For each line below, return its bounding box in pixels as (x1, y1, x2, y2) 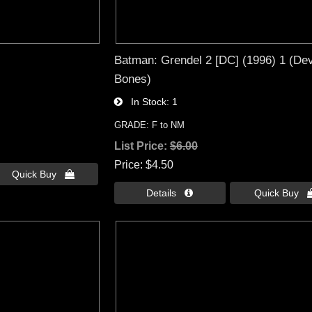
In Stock (122, 95, 166, 107)
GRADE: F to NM (114, 119, 185, 130)
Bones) (114, 71, 151, 86)
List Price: (114, 139, 170, 152)
